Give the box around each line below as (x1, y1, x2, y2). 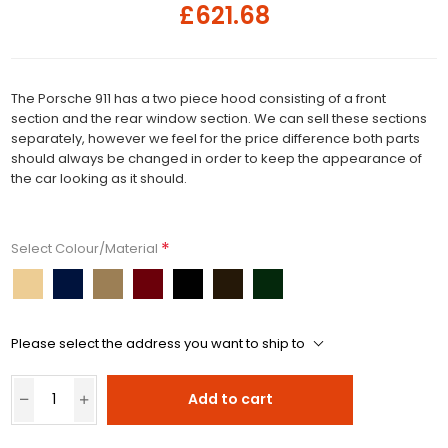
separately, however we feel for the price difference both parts (11, 128, 421, 148)
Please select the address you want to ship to (11, 334, 306, 354)
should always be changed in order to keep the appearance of (11, 148, 423, 168)
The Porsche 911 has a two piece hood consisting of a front (11, 88, 387, 108)
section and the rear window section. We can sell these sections (11, 108, 428, 128)
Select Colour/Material (11, 239, 162, 259)
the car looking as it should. (11, 168, 188, 188)
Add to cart (187, 389, 273, 410)
